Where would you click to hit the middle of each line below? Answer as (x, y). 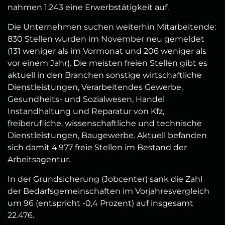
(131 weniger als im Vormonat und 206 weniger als (107, 51)
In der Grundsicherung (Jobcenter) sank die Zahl (105, 179)
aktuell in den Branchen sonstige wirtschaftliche (105, 75)
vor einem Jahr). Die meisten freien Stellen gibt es (107, 63)
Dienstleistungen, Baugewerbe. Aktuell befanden (107, 136)
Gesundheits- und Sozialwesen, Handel (86, 99)
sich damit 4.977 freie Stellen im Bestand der (97, 148)
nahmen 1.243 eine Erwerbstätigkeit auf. (88, 8)
